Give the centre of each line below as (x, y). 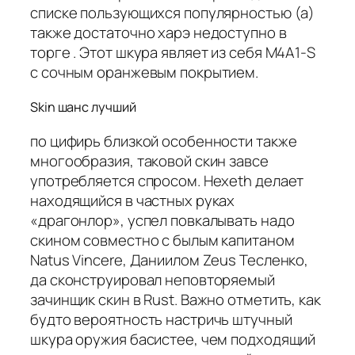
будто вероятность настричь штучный (161, 319)
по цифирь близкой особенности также (164, 141)
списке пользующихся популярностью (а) (173, 13)
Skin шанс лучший (83, 107)
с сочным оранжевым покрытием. (145, 73)
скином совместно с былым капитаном (162, 240)
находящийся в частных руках (133, 200)
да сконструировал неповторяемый (153, 279)
